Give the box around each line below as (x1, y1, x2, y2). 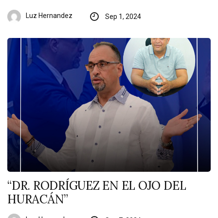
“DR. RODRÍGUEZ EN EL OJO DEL (7, 178, 186, 193)
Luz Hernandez (26, 12, 73, 20)
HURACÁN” (7, 191, 69, 207)
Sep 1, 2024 (105, 12, 141, 20)
